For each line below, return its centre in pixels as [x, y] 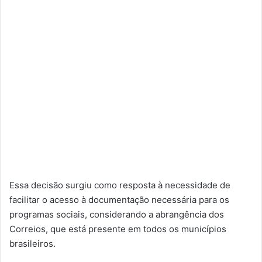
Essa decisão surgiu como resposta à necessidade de [120, 185]
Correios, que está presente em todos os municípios [118, 229]
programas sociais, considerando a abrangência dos [117, 214]
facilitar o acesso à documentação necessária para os [119, 199]
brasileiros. [32, 243]
